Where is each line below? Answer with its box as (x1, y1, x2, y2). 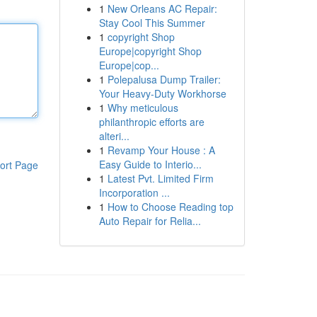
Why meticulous (107, 100, 178, 115)
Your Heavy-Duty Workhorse (98, 86, 226, 100)
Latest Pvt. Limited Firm (107, 171, 214, 185)
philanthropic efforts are (98, 115, 204, 129)
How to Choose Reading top (107, 200, 234, 214)
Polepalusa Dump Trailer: (107, 72, 221, 86)
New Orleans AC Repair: (107, 1, 217, 16)
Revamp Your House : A (107, 143, 215, 157)
